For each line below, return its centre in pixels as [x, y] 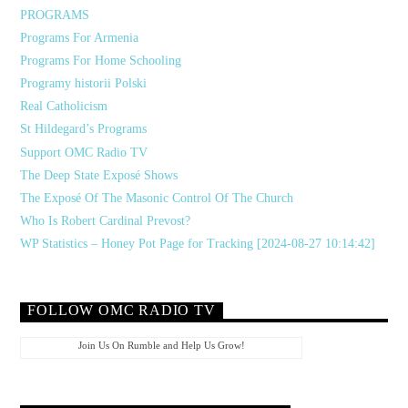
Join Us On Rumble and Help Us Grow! [161, 345]
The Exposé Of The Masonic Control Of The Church [157, 199]
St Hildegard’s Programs [84, 129]
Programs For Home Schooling [101, 60]
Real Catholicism [64, 107]
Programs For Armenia [80, 37]
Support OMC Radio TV [84, 152]
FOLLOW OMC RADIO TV [122, 311]
